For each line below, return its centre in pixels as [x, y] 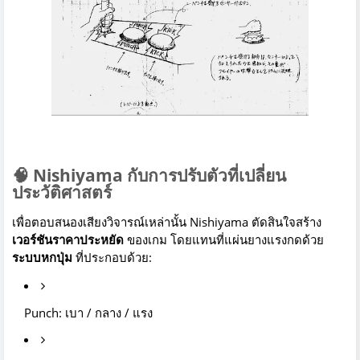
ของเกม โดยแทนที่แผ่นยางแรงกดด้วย [224, 240]
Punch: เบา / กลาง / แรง [88, 313]
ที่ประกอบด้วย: [112, 258]
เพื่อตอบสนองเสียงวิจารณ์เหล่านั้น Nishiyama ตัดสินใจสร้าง [167, 222]
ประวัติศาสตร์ [62, 192]
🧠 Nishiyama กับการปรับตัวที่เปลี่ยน [149, 176]
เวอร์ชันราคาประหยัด [68, 240]
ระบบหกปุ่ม [42, 258]
